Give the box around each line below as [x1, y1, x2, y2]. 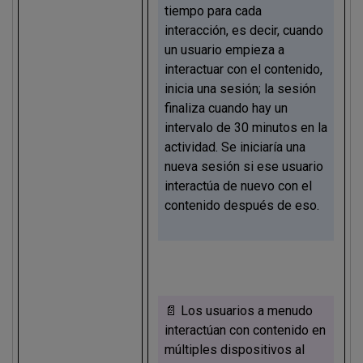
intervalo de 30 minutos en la [164, 119, 327, 135]
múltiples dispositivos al [164, 341, 305, 357]
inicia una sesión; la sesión [164, 80, 316, 96]
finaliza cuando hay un [164, 100, 288, 116]
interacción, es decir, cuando [164, 22, 323, 38]
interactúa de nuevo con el [164, 177, 312, 194]
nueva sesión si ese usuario [164, 158, 323, 174]
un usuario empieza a [164, 41, 284, 58]
